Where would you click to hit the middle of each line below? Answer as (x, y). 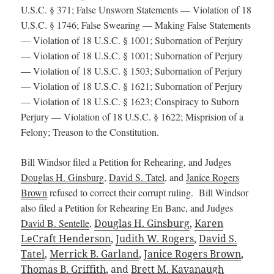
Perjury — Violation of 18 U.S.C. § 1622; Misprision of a (132, 116)
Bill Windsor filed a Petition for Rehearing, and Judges (126, 161)
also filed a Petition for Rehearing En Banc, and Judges (127, 207)
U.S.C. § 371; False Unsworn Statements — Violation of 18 (136, 9)
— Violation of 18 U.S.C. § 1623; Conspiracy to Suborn (130, 101)
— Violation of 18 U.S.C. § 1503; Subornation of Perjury (132, 70)
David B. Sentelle (55, 223)
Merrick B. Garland (94, 254)
